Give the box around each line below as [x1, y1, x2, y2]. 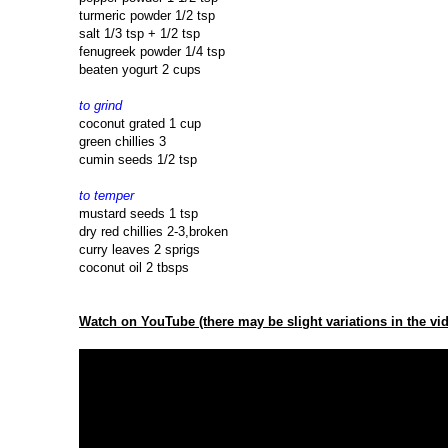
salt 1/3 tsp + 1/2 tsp [79, 26, 200, 42]
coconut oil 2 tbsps [79, 260, 189, 276]
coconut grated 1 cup [79, 116, 201, 132]
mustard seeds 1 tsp [79, 206, 198, 222]
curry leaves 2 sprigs [79, 242, 204, 258]
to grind [79, 98, 122, 114]
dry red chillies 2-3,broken [79, 224, 232, 240]
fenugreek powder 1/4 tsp [79, 44, 225, 60]
